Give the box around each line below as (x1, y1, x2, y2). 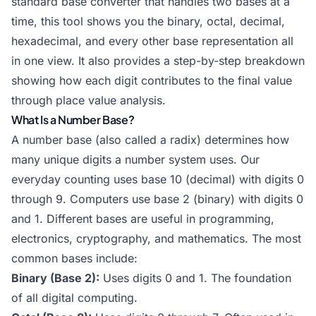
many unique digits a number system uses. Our (11, 152, 260, 166)
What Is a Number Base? (11, 112, 135, 127)
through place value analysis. (11, 93, 166, 107)
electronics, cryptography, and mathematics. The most (11, 231, 301, 245)
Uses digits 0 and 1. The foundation (99, 271, 291, 285)
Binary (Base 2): (11, 271, 99, 285)
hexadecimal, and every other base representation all (11, 34, 293, 48)
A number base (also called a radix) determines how (11, 133, 289, 147)
